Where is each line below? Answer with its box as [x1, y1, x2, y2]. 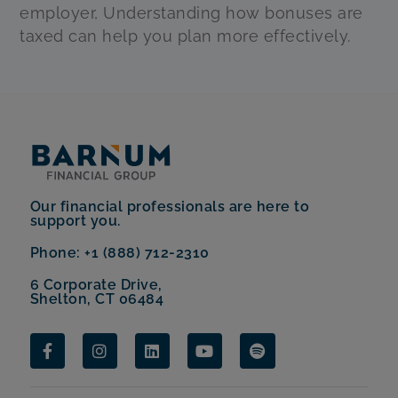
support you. [29, 212, 121, 230]
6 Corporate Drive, [29, 276, 163, 294]
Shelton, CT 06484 [29, 291, 164, 308]
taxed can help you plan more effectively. [20, 27, 351, 46]
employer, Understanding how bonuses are [20, 4, 363, 23]
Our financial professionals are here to [29, 198, 310, 216]
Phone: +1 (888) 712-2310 [29, 244, 210, 262]
